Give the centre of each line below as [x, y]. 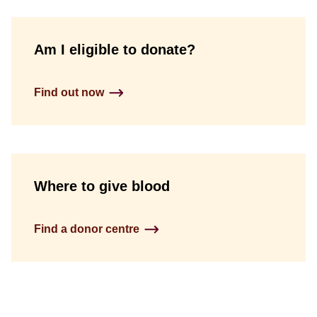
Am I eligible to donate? [115, 50]
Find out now [69, 92]
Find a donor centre [87, 229]
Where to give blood [102, 186]
